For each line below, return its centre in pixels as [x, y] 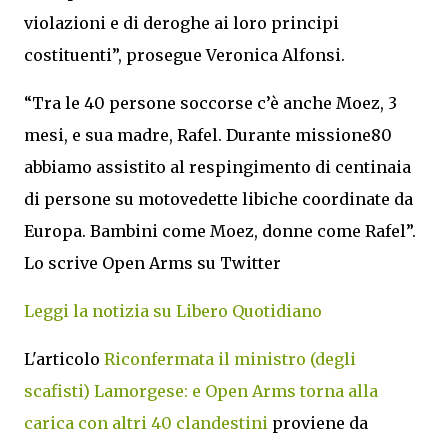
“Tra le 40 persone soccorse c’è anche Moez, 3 [210, 103]
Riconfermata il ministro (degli [230, 359]
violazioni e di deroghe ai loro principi [181, 23]
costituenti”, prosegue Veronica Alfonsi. [184, 55]
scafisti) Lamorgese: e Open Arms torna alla [201, 391]
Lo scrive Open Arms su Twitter [152, 263]
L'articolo [64, 359]
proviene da [318, 423]
